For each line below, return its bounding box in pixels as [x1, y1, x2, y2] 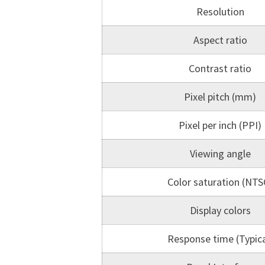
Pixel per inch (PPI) [179, 118, 261, 132]
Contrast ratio [189, 62, 251, 75]
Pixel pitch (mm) [184, 90, 256, 104]
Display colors [189, 203, 251, 217]
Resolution [196, 5, 244, 18]
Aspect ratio [193, 33, 247, 47]
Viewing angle [189, 147, 251, 160]
